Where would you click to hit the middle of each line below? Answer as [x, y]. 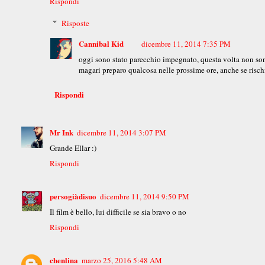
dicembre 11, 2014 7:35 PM [186, 44]
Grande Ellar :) [73, 148]
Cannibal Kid [101, 44]
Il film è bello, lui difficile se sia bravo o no [118, 211]
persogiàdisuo [73, 196]
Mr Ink [62, 132]
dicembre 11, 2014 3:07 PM [122, 132]
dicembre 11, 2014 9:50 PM [145, 196]
